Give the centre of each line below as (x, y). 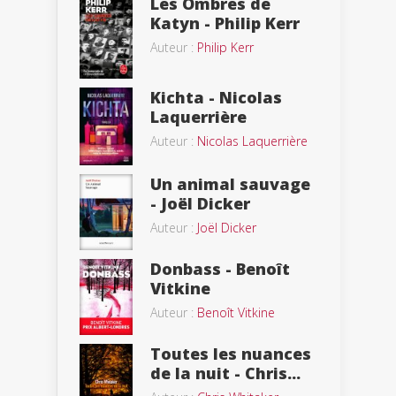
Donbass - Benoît (220, 269)
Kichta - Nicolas (216, 98)
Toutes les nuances (231, 353)
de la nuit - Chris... (225, 373)
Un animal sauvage (230, 184)
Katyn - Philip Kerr (225, 23)
